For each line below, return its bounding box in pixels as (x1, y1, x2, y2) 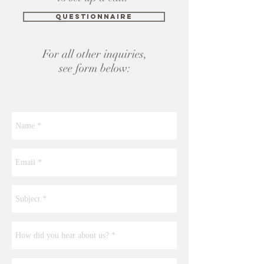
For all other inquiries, (42, 47, 147, 61)
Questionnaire (55, 12, 133, 21)
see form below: (58, 61, 130, 75)
